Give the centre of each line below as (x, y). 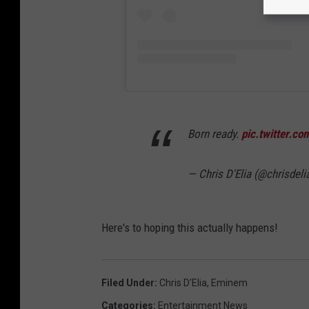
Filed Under (128, 282)
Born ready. (215, 133)
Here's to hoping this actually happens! (190, 227)
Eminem (229, 282)
